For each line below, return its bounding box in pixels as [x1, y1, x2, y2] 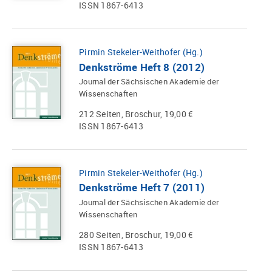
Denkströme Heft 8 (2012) [79, 59, 205, 74]
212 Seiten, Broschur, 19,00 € [79, 107, 193, 120]
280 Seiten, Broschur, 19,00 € [79, 228, 193, 240]
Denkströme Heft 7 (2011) [79, 180, 205, 195]
